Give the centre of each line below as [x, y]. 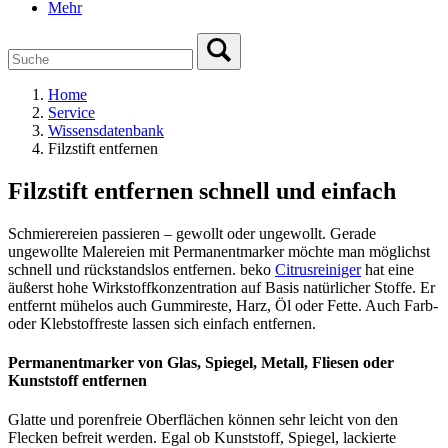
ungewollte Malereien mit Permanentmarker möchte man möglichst [219, 251]
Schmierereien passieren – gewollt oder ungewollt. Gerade [192, 233]
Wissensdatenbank [106, 130]
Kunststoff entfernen [77, 381]
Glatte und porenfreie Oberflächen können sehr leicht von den [203, 420]
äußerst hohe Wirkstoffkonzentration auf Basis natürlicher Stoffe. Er [221, 287]
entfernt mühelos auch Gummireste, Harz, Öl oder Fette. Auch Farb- [223, 305]
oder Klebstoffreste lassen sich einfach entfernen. [162, 323]
